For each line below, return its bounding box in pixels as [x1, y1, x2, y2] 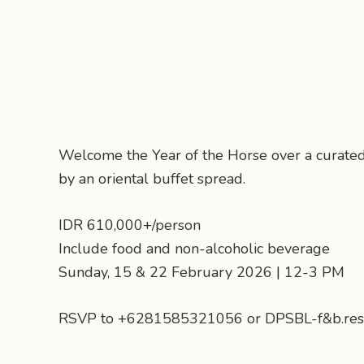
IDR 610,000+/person [58, 215, 201, 236]
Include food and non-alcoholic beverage [58, 239, 330, 259]
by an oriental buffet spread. [58, 169, 245, 189]
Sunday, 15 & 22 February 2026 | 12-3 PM [58, 262, 344, 283]
